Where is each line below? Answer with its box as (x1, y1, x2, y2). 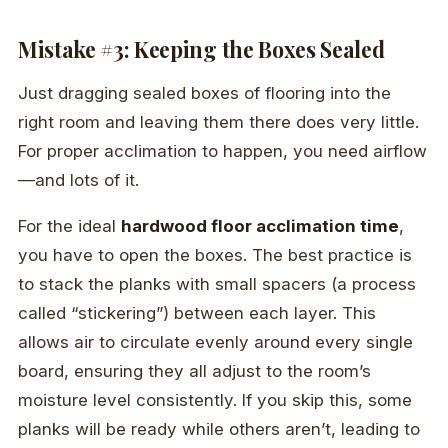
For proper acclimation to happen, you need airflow (18, 141, 427, 162)
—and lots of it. (18, 170, 139, 191)
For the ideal (18, 216, 121, 237)
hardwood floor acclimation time (121, 216, 399, 237)
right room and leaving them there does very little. (18, 112, 419, 133)
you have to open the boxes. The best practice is (18, 245, 412, 266)
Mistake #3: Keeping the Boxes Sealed (18, 35, 385, 64)
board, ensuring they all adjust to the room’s (18, 361, 371, 382)
